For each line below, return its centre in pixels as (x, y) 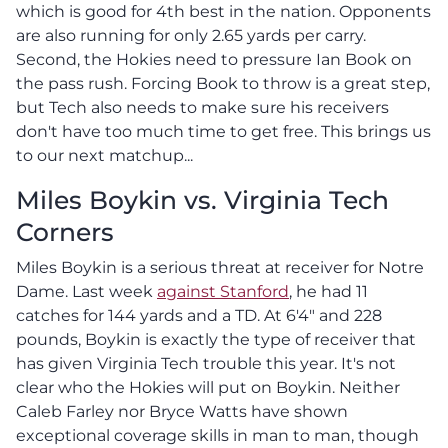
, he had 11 (328, 291)
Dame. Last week (86, 291)
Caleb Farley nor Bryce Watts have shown (182, 411)
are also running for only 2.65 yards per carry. (191, 35)
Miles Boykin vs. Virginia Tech (202, 199)
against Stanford (223, 291)
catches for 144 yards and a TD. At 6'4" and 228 (199, 315)
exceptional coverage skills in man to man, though (217, 435)
